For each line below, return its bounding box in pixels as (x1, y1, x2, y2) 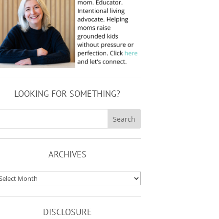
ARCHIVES (48, 149, 87, 160)
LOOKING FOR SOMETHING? (14, 88, 120, 100)
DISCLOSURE (43, 206, 92, 218)
